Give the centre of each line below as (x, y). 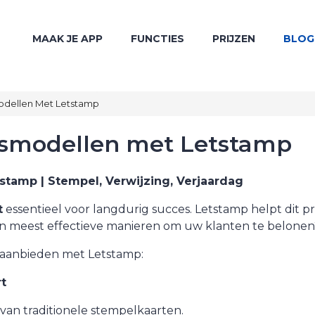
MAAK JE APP (67, 38)
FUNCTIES (157, 38)
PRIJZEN (233, 38)
